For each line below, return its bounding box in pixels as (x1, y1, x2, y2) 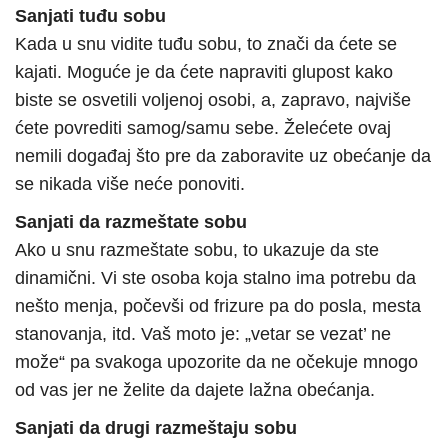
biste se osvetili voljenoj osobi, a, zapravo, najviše (15, 90, 411, 111)
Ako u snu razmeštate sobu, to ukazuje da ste (15, 240, 379, 261)
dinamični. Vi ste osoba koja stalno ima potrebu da (15, 268, 416, 289)
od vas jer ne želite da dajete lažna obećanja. (15, 380, 375, 401)
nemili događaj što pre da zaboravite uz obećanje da (15, 146, 431, 167)
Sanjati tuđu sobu (15, 6, 166, 27)
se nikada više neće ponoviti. (15, 174, 245, 195)
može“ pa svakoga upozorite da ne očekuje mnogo (15, 352, 418, 373)
